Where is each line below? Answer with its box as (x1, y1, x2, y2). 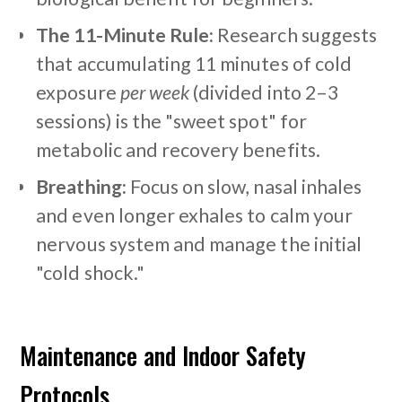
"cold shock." (36, 260, 144, 284)
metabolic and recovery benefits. (36, 137, 320, 162)
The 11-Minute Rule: (36, 22, 214, 47)
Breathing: (36, 174, 127, 198)
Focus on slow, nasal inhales (126, 174, 363, 198)
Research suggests (214, 22, 377, 47)
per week (119, 80, 190, 104)
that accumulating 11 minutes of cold (36, 51, 352, 75)
